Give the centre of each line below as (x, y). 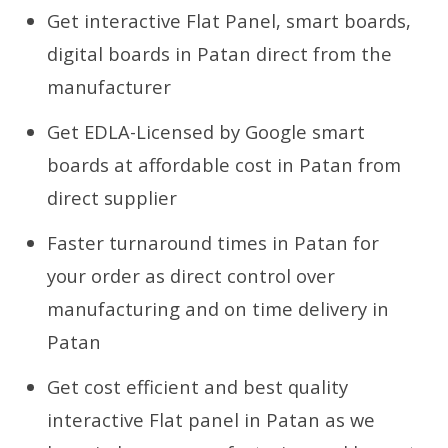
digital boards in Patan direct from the (220, 53)
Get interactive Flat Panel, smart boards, (229, 20)
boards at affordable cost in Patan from (224, 164)
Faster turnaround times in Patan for (213, 242)
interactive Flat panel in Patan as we (211, 419)
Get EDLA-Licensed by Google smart (206, 131)
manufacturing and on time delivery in (218, 308)
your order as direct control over (191, 275)
